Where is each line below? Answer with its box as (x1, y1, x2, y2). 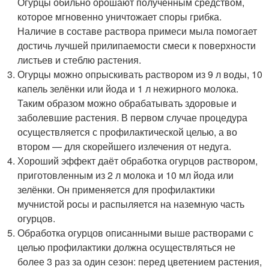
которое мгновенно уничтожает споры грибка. (17, 9, 222, 23)
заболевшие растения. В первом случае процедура (17, 110, 248, 124)
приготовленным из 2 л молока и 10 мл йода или (17, 168, 234, 182)
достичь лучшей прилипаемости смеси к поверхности (17, 38, 256, 52)
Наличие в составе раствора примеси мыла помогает (17, 23, 258, 38)
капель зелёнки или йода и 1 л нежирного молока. (17, 81, 239, 95)
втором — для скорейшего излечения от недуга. (17, 139, 232, 153)
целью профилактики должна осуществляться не (17, 240, 236, 254)
